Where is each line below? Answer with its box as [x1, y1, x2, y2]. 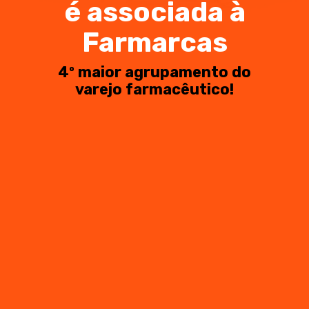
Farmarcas [81, 26, 228, 59]
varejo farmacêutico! [75, 80, 234, 99]
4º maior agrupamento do [58, 63, 251, 81]
